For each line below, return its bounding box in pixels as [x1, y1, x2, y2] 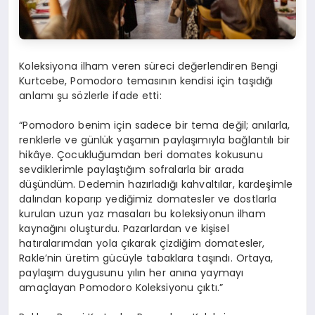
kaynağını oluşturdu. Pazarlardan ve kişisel [19, 221, 229, 236]
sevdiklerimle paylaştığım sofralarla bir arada [19, 162, 245, 177]
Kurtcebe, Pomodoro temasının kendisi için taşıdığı [19, 74, 274, 89]
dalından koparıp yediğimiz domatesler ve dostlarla [19, 192, 277, 207]
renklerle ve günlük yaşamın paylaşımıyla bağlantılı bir [19, 133, 290, 148]
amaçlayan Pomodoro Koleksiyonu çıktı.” [19, 281, 224, 295]
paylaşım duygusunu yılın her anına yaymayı [19, 266, 244, 281]
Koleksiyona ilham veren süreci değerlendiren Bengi [19, 59, 278, 74]
